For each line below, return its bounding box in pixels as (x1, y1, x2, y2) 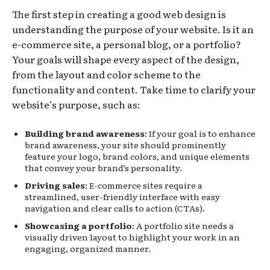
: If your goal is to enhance (145, 127, 256, 139)
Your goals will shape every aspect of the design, (12, 51, 239, 66)
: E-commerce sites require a (85, 178, 202, 191)
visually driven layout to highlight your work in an (25, 230, 240, 243)
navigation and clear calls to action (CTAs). (25, 201, 205, 214)
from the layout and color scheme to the (12, 66, 201, 81)
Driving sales (25, 178, 85, 191)
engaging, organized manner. (25, 242, 151, 254)
